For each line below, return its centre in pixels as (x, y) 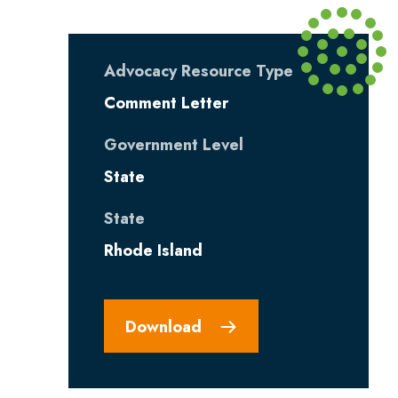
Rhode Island (153, 251)
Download (163, 326)
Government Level (173, 145)
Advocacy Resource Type (198, 71)
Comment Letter (166, 103)
